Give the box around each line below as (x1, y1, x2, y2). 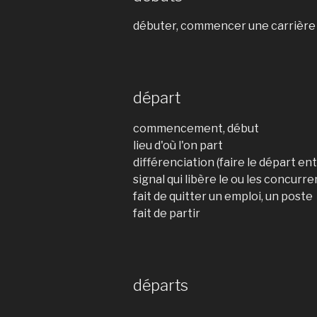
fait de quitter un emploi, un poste (133, 189, 313, 203)
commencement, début (133, 121, 259, 135)
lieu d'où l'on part (133, 138, 223, 152)
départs (133, 275, 188, 294)
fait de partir (133, 206, 200, 220)
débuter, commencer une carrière (133, 19, 316, 33)
